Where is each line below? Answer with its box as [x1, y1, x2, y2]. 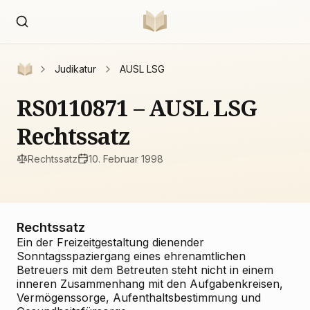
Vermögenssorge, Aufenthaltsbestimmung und [17, 291, 261, 304]
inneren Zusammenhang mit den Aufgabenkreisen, [17, 277, 283, 291]
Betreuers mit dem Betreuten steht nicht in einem [17, 263, 273, 277]
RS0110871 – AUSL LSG [17, 93, 257, 122]
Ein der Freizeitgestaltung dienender [17, 235, 204, 249]
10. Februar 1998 [89, 152, 163, 165]
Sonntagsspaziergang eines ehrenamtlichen [17, 249, 246, 263]
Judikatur [55, 64, 96, 75]
